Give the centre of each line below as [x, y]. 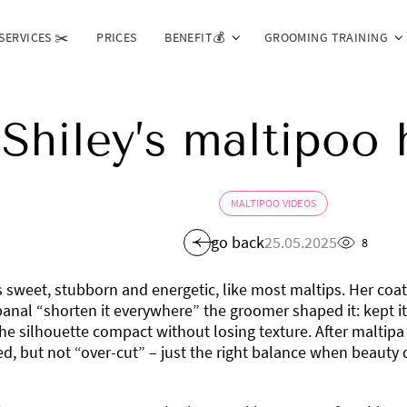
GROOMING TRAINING [326, 37]
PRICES [117, 37]
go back [237, 243]
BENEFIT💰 [195, 37]
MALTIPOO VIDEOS [273, 203]
